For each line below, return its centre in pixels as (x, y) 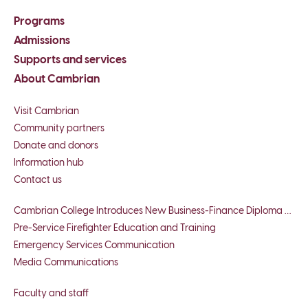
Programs (39, 22)
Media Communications (66, 263)
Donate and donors (56, 146)
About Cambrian (57, 80)
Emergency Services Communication (94, 246)
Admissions (42, 41)
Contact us (38, 180)
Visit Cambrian (46, 112)
